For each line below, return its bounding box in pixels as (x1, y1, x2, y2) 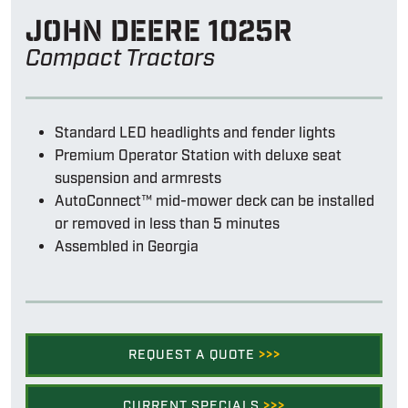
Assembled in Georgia (55, 237, 199, 257)
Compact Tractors (25, 42, 215, 75)
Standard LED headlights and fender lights (55, 123, 335, 143)
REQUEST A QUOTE (127, 345, 259, 363)
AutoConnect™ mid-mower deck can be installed (55, 191, 374, 211)
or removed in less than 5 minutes (55, 214, 280, 234)
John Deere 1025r (25, 12, 292, 51)
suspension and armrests (55, 168, 221, 189)
